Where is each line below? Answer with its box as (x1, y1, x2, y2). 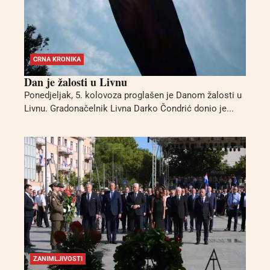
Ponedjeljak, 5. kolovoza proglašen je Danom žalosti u (24, 90, 242, 101)
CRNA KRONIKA (33, 55, 81, 64)
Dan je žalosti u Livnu (24, 74, 127, 90)
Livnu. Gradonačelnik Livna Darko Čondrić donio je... (24, 103, 234, 115)
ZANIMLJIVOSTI (33, 254, 83, 263)
